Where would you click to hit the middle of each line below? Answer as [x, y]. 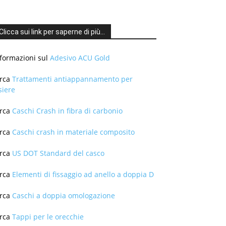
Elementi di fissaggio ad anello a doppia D [83, 175]
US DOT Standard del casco [58, 153]
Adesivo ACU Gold [80, 58]
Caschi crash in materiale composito [73, 132]
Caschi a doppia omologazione [64, 196]
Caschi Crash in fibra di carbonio [67, 111]
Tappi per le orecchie [48, 217]
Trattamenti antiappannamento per [72, 79]
